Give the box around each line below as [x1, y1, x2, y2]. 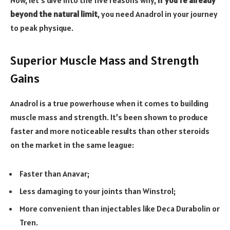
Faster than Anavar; [20, 168, 89, 179]
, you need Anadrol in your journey [98, 8, 218, 19]
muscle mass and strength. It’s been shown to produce [10, 111, 208, 122]
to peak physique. [10, 22, 73, 33]
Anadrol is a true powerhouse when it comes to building [10, 98, 208, 108]
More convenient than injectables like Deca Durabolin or [20, 203, 220, 214]
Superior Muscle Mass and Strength [10, 52, 199, 69]
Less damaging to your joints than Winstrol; [20, 185, 176, 196]
